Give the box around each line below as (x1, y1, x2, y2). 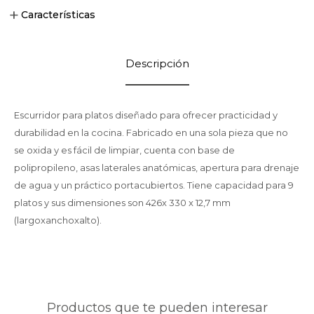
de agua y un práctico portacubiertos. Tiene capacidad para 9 (14, 179, 294, 191)
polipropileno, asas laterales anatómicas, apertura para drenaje (14, 162, 299, 173)
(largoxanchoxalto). (14, 214, 102, 226)
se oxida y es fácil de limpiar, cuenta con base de (14, 144, 235, 156)
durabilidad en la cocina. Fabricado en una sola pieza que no (14, 127, 288, 138)
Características (21, 8, 95, 21)
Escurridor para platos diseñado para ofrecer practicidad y (14, 109, 278, 121)
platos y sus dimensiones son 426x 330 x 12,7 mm (14, 197, 231, 208)
